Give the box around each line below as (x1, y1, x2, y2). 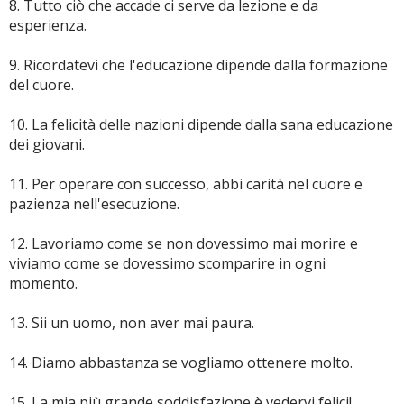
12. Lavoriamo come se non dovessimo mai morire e (9, 234, 358, 253)
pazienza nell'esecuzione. (9, 194, 179, 214)
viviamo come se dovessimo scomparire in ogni (9, 253, 326, 273)
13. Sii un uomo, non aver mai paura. (9, 313, 254, 333)
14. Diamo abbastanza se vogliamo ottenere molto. (9, 353, 353, 372)
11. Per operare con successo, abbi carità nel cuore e (9, 174, 363, 194)
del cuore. (9, 75, 74, 95)
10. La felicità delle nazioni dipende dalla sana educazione (9, 115, 393, 134)
